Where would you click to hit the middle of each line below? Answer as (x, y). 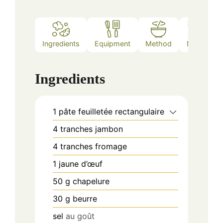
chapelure (91, 181)
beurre (85, 198)
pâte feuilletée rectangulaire (111, 111)
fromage (111, 146)
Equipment (112, 44)
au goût (80, 216)
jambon (109, 129)
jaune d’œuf (81, 164)
